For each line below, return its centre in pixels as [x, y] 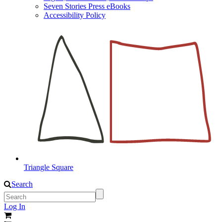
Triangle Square [49, 167]
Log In [15, 207]
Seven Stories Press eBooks [87, 6]
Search [22, 184]
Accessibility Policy [75, 15]
